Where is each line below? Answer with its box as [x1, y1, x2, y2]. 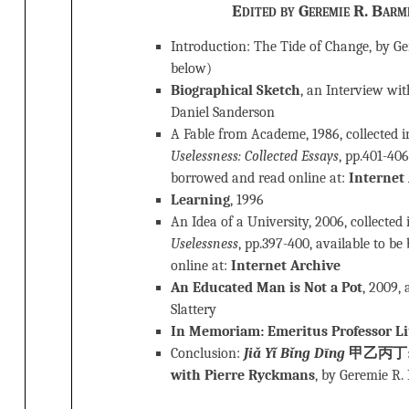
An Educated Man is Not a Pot [171, 278, 362, 296]
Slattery [171, 300, 216, 318]
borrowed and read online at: [171, 169, 349, 186]
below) [171, 59, 212, 77]
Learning [171, 191, 230, 208]
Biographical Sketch [171, 81, 300, 99]
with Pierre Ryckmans [171, 366, 315, 383]
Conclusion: [171, 344, 244, 362]
